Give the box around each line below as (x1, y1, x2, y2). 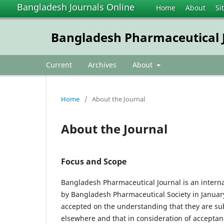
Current (46, 59, 72, 69)
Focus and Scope (61, 155, 126, 167)
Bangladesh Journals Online (17, 1, 134, 13)
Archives (88, 59, 116, 69)
